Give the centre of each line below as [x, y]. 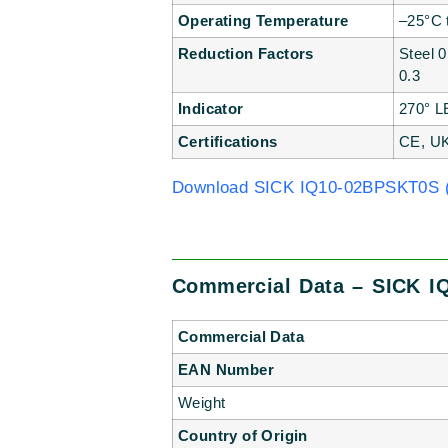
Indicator [211, 109]
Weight [202, 403]
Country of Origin [243, 436]
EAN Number [226, 370]
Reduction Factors [246, 54]
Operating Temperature [263, 21]
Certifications [228, 142]
